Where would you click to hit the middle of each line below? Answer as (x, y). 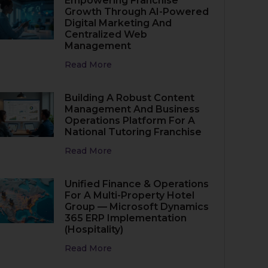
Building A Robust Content (130, 98)
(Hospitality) (94, 229)
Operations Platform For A (130, 121)
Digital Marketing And (118, 23)
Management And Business (133, 109)
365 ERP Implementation (126, 218)
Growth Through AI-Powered (137, 12)
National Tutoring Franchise (133, 132)
